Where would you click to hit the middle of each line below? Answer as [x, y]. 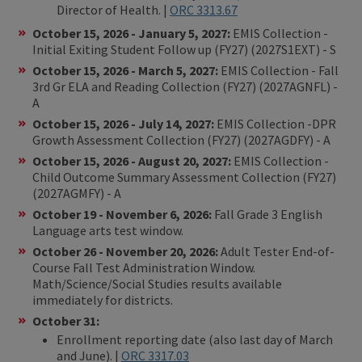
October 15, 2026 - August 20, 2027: [133, 160]
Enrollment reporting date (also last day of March [195, 339]
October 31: [67, 320]
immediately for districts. [103, 299]
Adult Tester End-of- [278, 251]
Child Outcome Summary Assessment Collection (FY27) [184, 177]
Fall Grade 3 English [268, 214]
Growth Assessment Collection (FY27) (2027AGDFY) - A [181, 139]
